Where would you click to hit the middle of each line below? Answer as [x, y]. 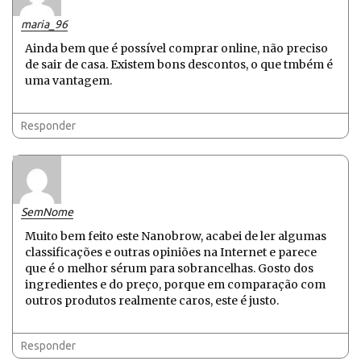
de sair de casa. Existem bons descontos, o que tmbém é [179, 65]
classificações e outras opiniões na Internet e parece [171, 253]
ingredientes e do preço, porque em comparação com [175, 285]
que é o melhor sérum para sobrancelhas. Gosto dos [169, 269]
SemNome [47, 212]
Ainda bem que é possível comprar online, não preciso [176, 49]
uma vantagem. [68, 81]
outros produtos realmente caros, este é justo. [152, 301]
